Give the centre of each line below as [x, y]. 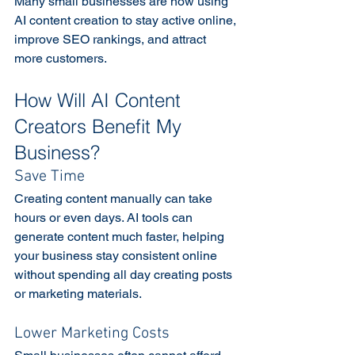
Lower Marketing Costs [92, 333]
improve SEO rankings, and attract [112, 39]
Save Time [50, 176]
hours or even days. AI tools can [105, 217]
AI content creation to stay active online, [127, 20]
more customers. [62, 58]
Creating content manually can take [115, 198]
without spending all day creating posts [125, 274]
